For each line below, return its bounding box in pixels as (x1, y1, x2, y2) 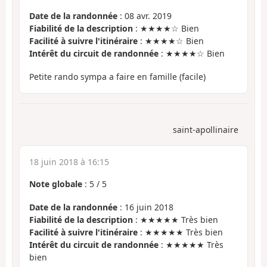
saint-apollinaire (173, 124, 238, 136)
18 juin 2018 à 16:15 (29, 156, 109, 168)
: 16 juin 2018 (117, 201, 173, 213)
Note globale (29, 178, 82, 190)
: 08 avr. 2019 (117, 10, 172, 22)
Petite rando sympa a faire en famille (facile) (29, 70, 206, 82)
